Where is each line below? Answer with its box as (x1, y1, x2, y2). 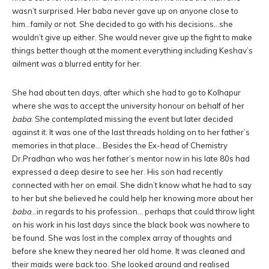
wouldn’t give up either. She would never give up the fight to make (12, 32, 252, 42)
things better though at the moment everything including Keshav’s (12, 46, 253, 55)
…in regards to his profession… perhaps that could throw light (31, 207, 255, 216)
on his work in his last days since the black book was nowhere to (12, 220, 250, 229)
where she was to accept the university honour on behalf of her (12, 101, 244, 110)
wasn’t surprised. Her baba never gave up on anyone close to (12, 6, 238, 16)
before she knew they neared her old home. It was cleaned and (12, 246, 245, 256)
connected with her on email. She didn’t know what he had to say (12, 180, 252, 190)
